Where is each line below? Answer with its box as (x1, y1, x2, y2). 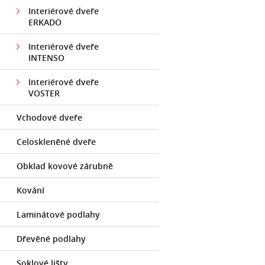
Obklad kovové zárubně (17, 160, 113, 172)
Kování (17, 185, 44, 196)
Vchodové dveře (17, 112, 82, 123)
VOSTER (28, 88, 60, 99)
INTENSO (28, 52, 64, 63)
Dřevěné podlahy (17, 233, 86, 244)
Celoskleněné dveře (17, 136, 96, 147)
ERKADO (28, 17, 62, 28)
